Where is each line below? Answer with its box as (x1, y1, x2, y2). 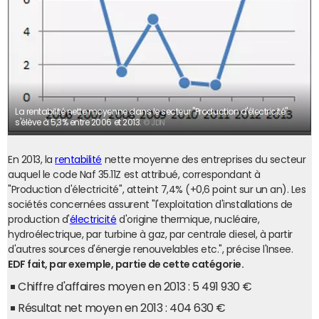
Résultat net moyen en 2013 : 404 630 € (18, 302, 226, 313)
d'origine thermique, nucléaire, (116, 214, 260, 224)
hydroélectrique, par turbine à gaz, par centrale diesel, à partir (8, 229, 293, 239)
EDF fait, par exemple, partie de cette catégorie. (8, 259, 244, 269)
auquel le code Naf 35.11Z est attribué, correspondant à (8, 169, 261, 179)
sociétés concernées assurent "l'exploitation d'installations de (8, 199, 293, 209)
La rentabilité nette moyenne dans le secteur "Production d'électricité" (15, 108, 288, 116)
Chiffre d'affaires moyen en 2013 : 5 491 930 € (18, 281, 252, 292)
